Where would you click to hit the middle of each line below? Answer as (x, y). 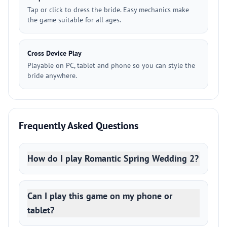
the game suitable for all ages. (74, 20)
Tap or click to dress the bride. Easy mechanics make (108, 10)
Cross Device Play (54, 53)
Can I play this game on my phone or (100, 196)
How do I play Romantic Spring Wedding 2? (113, 158)
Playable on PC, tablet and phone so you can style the (111, 65)
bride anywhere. (52, 75)
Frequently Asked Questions (79, 126)
